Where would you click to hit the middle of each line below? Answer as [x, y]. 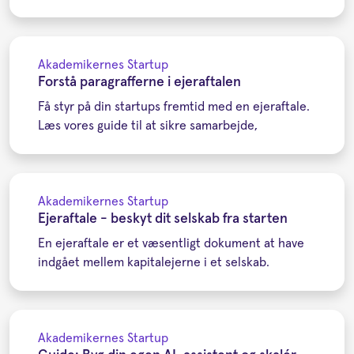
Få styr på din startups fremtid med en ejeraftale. [174, 106]
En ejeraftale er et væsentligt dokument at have [171, 243]
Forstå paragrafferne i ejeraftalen [139, 82]
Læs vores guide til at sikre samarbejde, [148, 125]
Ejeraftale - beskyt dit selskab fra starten [163, 218]
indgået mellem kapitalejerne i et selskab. [154, 262]
